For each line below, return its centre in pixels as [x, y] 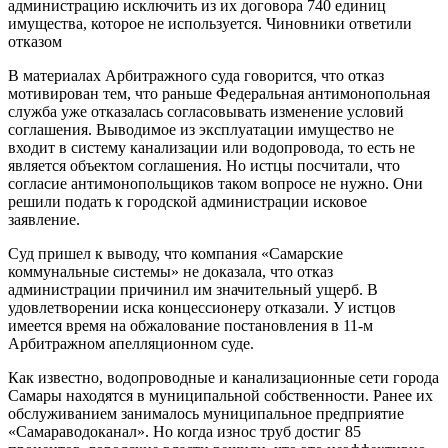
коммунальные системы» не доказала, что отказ [170, 271]
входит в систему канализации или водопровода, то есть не [211, 147]
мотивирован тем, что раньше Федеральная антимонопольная [219, 93]
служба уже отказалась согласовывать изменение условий [206, 111]
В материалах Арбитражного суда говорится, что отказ [196, 75]
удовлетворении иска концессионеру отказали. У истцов [202, 307]
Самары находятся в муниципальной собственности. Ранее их [220, 395]
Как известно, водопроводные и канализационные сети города [223, 377]
